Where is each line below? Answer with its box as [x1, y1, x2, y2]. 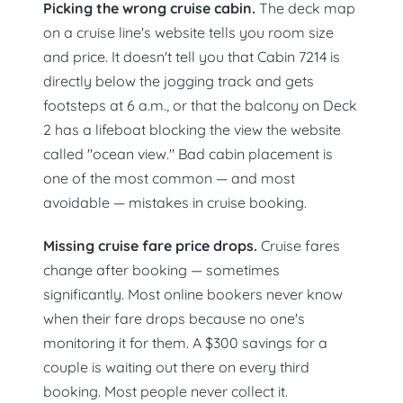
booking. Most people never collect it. [43, 382, 288, 401]
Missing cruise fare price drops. [43, 237, 257, 255]
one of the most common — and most [43, 168, 295, 187]
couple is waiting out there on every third [43, 358, 309, 377]
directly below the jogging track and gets [43, 71, 314, 90]
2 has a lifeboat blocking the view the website [43, 120, 341, 139]
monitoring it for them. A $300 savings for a [43, 334, 327, 353]
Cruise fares [257, 237, 340, 255]
